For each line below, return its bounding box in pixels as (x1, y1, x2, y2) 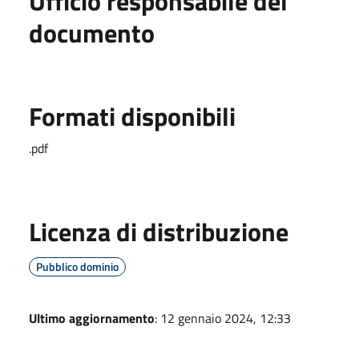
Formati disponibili (29, 96, 236, 135)
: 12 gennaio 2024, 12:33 (155, 308, 291, 328)
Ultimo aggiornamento (29, 308, 155, 328)
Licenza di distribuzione (29, 212, 288, 251)
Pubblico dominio (36, 257, 119, 275)
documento (29, 13, 155, 52)
